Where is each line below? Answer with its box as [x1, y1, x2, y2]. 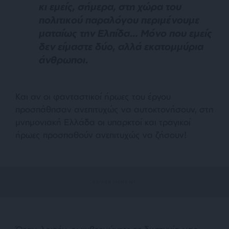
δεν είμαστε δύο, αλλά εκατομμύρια [39, 40, 203, 53]
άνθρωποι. [39, 54, 88, 66]
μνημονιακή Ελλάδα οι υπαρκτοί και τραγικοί [15, 117, 191, 128]
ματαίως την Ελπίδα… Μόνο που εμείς [39, 27, 212, 39]
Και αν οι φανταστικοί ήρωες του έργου [15, 91, 171, 102]
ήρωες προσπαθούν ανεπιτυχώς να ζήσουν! [15, 129, 187, 141]
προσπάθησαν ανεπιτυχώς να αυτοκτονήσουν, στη [15, 104, 213, 115]
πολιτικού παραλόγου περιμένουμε [39, 14, 199, 26]
